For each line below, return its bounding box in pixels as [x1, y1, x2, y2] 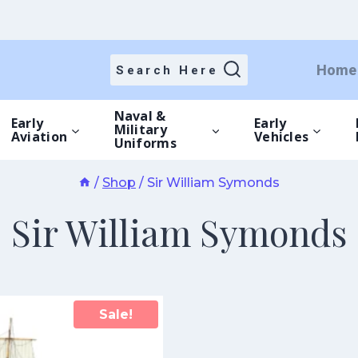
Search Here [116, 62, 219, 78]
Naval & [113, 107, 166, 125]
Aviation [10, 127, 68, 145]
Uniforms [113, 134, 177, 152]
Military [113, 121, 167, 138]
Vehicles [253, 127, 309, 145]
